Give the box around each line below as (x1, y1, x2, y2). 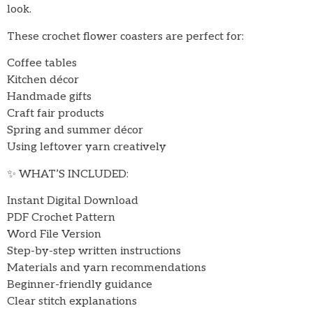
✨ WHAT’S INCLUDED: (7, 167, 129, 181)
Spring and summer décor (7, 124, 143, 138)
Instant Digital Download (7, 194, 138, 208)
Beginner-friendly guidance (7, 278, 152, 292)
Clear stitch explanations (7, 295, 137, 309)
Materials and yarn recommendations (7, 261, 206, 275)
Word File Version (7, 228, 101, 242)
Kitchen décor (7, 73, 79, 87)
